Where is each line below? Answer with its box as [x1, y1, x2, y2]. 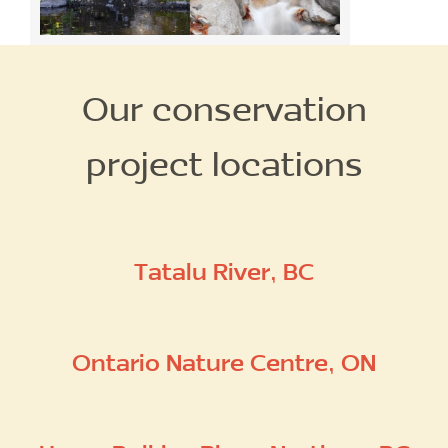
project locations [85, 139, 363, 185]
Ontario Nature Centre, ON [72, 345, 376, 377]
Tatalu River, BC [134, 254, 314, 286]
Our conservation [81, 84, 367, 130]
